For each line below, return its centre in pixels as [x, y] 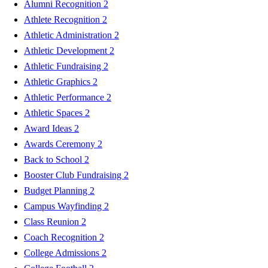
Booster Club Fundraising [74, 175]
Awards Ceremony [61, 144]
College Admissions [63, 252]
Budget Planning [57, 190]
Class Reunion [53, 221]
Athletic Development [67, 50]
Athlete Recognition [63, 19]
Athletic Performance [65, 97]
